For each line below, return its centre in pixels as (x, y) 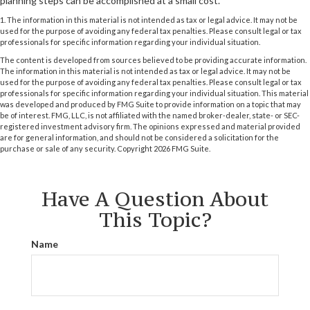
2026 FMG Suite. (182, 148)
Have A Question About (155, 199)
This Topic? (155, 220)
